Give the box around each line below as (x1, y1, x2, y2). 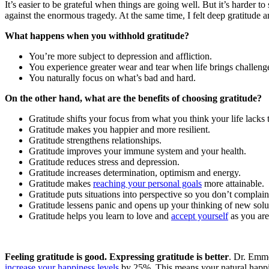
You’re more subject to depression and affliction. (29, 50, 212, 61)
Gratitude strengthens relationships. (29, 134, 162, 145)
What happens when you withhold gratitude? (5, 30, 189, 41)
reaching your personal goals (93, 178, 202, 189)
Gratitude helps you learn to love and (29, 210, 171, 221)
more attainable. (202, 178, 264, 189)
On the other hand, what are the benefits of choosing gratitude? (5, 92, 262, 103)
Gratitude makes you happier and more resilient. (29, 124, 210, 134)
